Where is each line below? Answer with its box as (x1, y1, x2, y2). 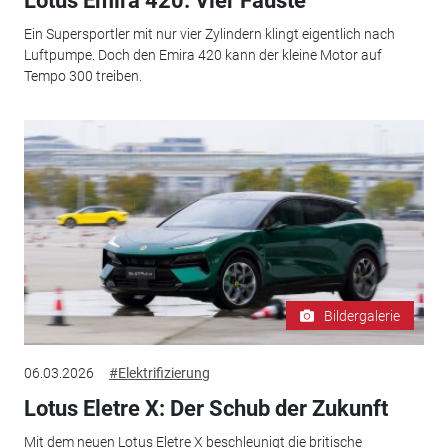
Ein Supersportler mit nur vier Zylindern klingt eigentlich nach (23, 26, 395, 43)
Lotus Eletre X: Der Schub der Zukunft (23, 395, 388, 421)
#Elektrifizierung (108, 364, 210, 381)
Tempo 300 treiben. (23, 68, 142, 85)
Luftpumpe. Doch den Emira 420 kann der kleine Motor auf (23, 47, 382, 64)
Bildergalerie (324, 307, 401, 324)
